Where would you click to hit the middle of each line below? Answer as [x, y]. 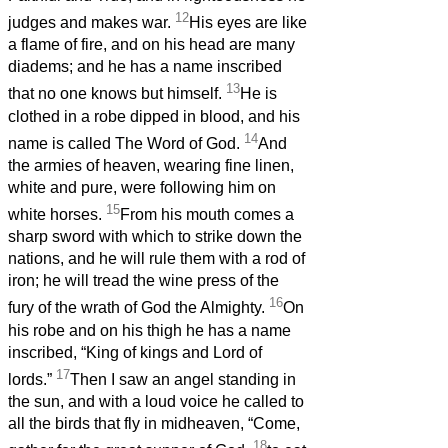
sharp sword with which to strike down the [155, 237]
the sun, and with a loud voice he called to [156, 402]
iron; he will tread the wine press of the [143, 281]
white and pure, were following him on [142, 188]
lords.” [32, 380]
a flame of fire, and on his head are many [151, 45]
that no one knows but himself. [117, 94]
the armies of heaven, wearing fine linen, [151, 166]
